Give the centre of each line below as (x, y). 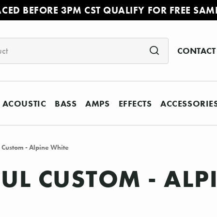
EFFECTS (135, 103)
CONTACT (196, 51)
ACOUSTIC (24, 103)
